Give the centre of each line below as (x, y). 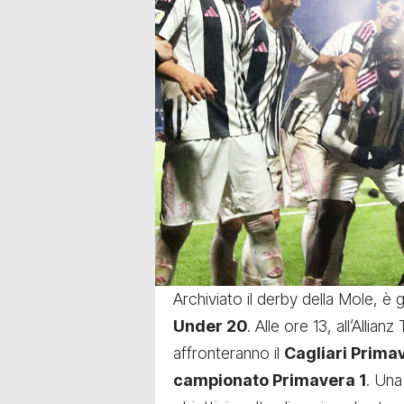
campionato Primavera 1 (270, 381)
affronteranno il (229, 353)
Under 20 (210, 326)
